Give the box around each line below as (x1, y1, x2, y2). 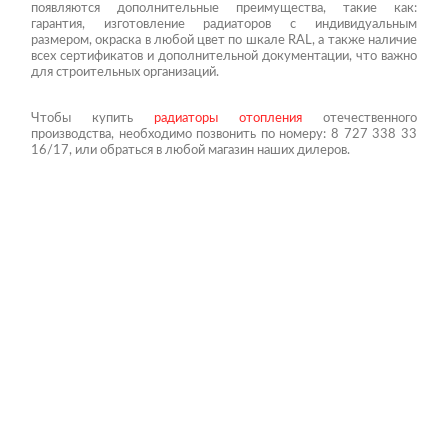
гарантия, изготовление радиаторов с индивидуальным (30, 14, 418, 32)
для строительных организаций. (30, 62, 219, 80)
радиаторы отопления (154, 108, 303, 126)
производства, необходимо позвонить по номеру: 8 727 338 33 (30, 124, 418, 142)
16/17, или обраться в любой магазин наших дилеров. (30, 140, 350, 158)
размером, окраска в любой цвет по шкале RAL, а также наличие (30, 30, 418, 48)
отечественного (302, 108, 418, 126)
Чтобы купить (30, 108, 154, 126)
